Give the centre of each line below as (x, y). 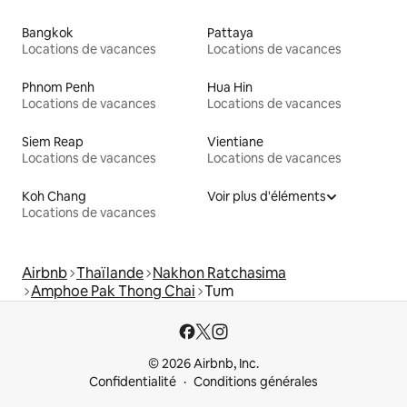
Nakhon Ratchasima (219, 273)
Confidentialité (133, 382)
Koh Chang (54, 196)
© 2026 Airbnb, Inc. (203, 363)
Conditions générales (256, 382)
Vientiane (235, 141)
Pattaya (230, 32)
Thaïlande (110, 273)
